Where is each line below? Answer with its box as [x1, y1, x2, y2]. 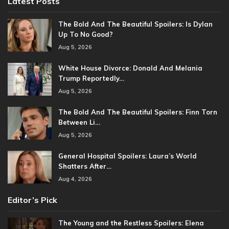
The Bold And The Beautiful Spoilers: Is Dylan [58, 20, 213, 29]
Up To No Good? [58, 30, 113, 39]
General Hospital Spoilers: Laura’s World [58, 152, 197, 161]
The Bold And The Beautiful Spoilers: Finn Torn [58, 108, 217, 117]
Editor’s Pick [8, 194, 57, 205]
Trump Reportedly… [58, 74, 124, 83]
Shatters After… [58, 162, 111, 171]
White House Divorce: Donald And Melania [58, 64, 202, 73]
